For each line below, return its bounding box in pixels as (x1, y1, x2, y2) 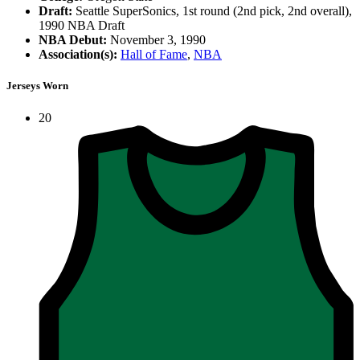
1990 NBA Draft (39, 18, 125, 33)
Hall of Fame (121, 47, 187, 62)
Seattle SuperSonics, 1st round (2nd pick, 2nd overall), (72, 4, 352, 18)
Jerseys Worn (6, 80, 68, 92)
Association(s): (39, 47, 117, 62)
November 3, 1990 (107, 33, 206, 47)
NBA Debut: (39, 33, 107, 47)
